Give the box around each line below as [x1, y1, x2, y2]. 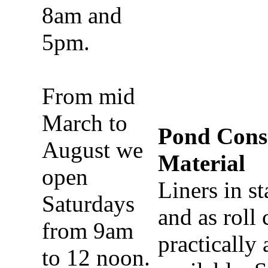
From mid [42, 83, 135, 109]
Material [158, 150, 245, 176]
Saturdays [42, 191, 135, 217]
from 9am [42, 218, 133, 243]
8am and [42, 2, 122, 28]
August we [42, 137, 143, 163]
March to [42, 110, 127, 136]
